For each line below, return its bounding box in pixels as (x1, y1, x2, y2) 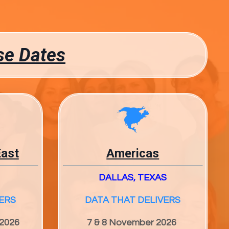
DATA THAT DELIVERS (85, 195, 181, 205)
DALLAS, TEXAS (99, 173, 167, 183)
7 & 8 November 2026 (87, 218, 179, 228)
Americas (106, 146, 159, 161)
